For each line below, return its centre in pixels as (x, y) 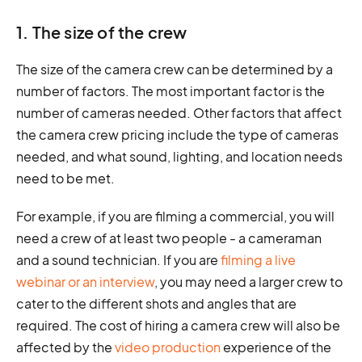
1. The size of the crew (102, 32)
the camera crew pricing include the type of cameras (177, 134)
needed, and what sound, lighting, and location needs (179, 156)
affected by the (65, 347)
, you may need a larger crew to (248, 281)
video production (168, 347)
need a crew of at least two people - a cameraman (169, 238)
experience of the (276, 347)
